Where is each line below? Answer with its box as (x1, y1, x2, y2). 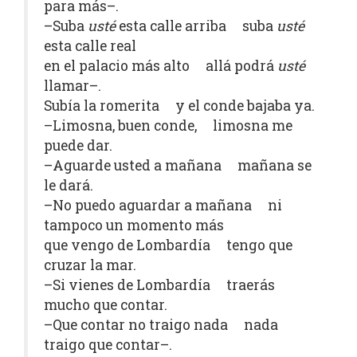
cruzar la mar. (44, 256, 136, 274)
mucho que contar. (44, 296, 167, 314)
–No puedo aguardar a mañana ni (44, 196, 282, 214)
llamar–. (44, 76, 101, 95)
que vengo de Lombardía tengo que (44, 236, 292, 254)
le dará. (44, 176, 93, 194)
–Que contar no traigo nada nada (44, 316, 278, 334)
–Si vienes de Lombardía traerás (44, 276, 275, 294)
